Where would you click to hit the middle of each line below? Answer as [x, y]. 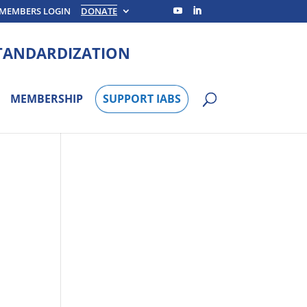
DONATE [99, 11]
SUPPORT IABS [142, 99]
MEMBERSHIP [46, 99]
